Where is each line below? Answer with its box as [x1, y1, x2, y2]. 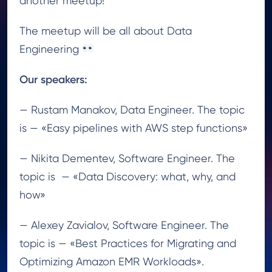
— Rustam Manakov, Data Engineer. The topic [19, 103, 245, 116]
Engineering [19, 42, 82, 55]
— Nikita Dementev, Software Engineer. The [19, 151, 235, 165]
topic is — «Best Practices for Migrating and [19, 236, 236, 250]
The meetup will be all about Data [19, 24, 192, 37]
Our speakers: [19, 72, 87, 86]
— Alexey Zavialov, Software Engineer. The [19, 218, 229, 231]
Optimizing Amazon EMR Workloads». [19, 254, 204, 268]
